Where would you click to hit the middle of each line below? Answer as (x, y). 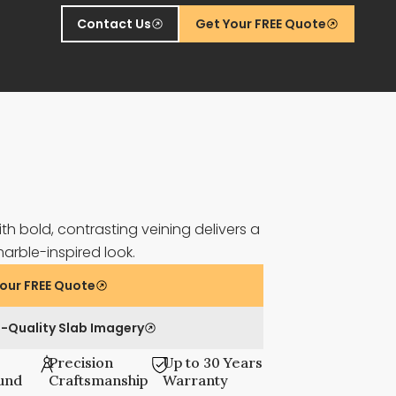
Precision (81, 362)
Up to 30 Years (212, 362)
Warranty (195, 380)
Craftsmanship (99, 380)
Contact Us (114, 24)
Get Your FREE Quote (261, 24)
